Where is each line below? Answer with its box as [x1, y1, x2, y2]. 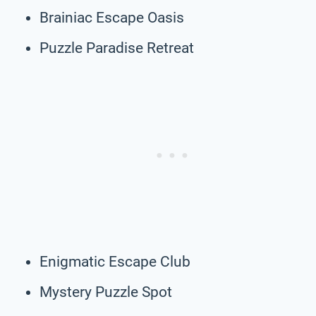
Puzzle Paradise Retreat [39, 39, 194, 56]
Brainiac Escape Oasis [39, 8, 184, 26]
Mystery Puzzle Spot [39, 283, 172, 300]
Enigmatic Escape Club [39, 253, 190, 270]
